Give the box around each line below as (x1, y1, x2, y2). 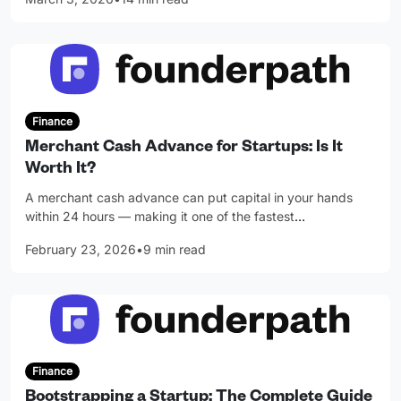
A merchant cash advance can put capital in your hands (25, 189, 353, 205)
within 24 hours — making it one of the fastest (25, 208, 294, 224)
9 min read (143, 241, 206, 257)
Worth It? (25, 160, 96, 179)
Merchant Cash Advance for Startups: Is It (25, 139, 343, 158)
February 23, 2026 (25, 241, 136, 257)
